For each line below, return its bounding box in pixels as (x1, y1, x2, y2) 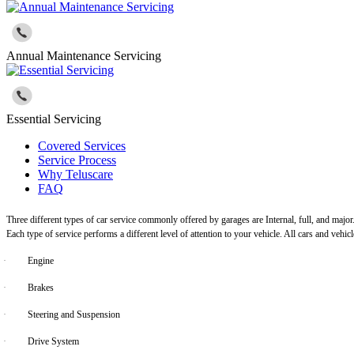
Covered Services (38, 138, 126, 153)
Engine (28, 254, 54, 266)
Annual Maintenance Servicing (6, 48, 161, 62)
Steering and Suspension (28, 308, 120, 320)
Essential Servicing (6, 111, 101, 126)
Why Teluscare (38, 167, 113, 181)
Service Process (38, 153, 116, 167)
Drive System (28, 335, 79, 347)
